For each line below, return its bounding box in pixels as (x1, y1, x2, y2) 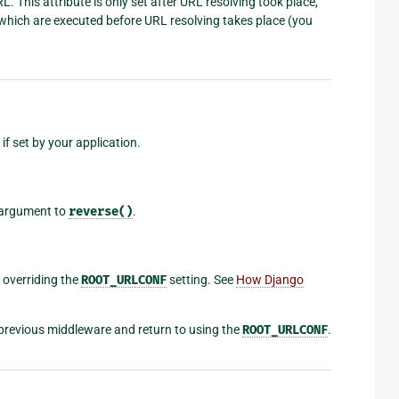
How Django (235, 272, 304, 287)
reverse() (68, 203, 133, 219)
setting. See (166, 272, 236, 287)
